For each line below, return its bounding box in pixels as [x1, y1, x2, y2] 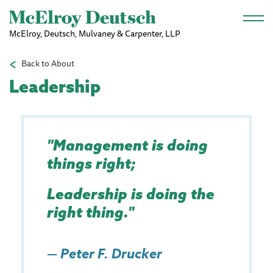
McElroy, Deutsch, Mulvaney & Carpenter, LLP [9, 27, 180, 40]
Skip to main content [97, 2, 176, 16]
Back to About [21, 57, 74, 70]
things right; [47, 154, 136, 172]
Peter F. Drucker [60, 244, 162, 264]
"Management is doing [47, 136, 208, 154]
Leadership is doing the [47, 185, 214, 203]
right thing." [47, 203, 134, 221]
